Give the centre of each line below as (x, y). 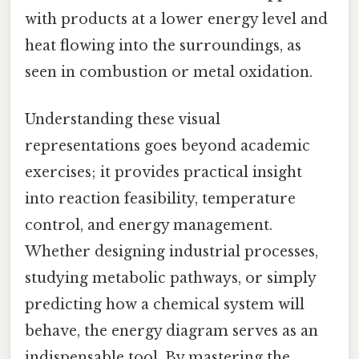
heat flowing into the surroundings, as (163, 45)
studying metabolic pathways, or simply (170, 278)
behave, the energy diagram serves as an (171, 331)
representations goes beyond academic (167, 145)
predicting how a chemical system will (165, 304)
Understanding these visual (123, 119)
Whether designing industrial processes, (171, 251)
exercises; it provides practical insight (163, 172)
